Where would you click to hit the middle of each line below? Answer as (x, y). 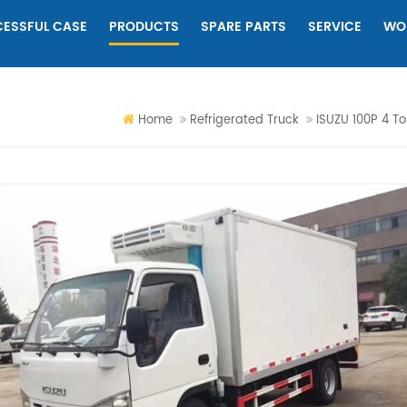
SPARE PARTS (243, 27)
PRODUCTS (144, 27)
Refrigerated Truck (244, 120)
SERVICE (335, 27)
